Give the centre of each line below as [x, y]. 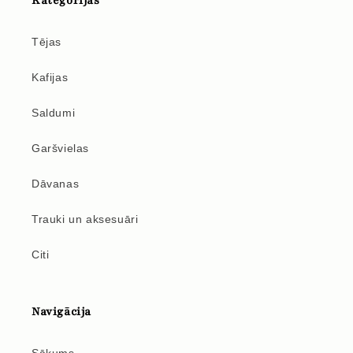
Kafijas [50, 78]
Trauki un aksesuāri [85, 219]
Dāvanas [56, 184]
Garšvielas [60, 149]
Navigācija [61, 312]
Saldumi [54, 113]
